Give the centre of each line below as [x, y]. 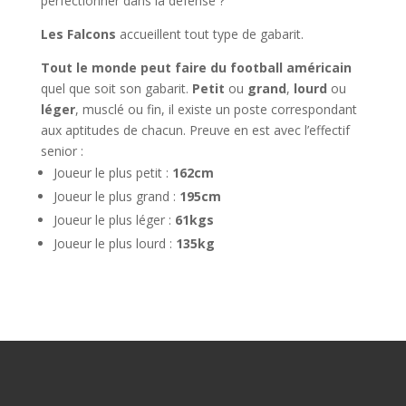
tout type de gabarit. [244, 34]
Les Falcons [78, 34]
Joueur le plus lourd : [114, 243]
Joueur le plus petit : [112, 172]
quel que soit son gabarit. [116, 88]
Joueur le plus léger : [114, 219]
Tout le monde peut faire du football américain [196, 67]
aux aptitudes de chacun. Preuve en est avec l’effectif [195, 130]
